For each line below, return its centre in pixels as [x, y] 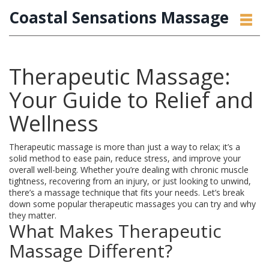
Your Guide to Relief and [131, 100]
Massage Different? [91, 251]
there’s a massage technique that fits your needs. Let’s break [127, 192]
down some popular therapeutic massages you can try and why [132, 204]
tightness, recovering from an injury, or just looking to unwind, [130, 181]
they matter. [33, 215]
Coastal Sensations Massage [119, 17]
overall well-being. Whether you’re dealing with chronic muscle [129, 170]
